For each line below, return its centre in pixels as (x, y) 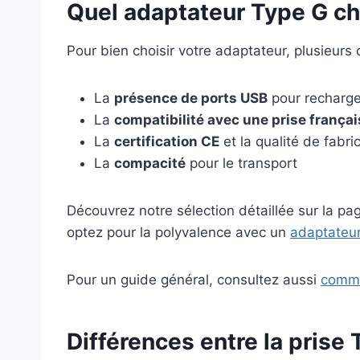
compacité (150, 164)
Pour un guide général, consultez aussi (194, 280)
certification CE (167, 142)
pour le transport (241, 164)
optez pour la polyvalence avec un (178, 233)
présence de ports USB (191, 98)
